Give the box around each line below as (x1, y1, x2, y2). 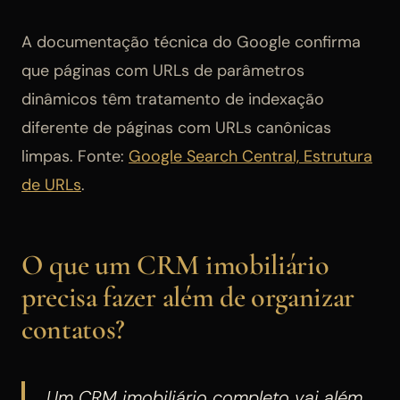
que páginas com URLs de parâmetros (21, 60, 304, 82)
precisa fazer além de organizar (21, 279, 355, 315)
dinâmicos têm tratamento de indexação (21, 88, 324, 111)
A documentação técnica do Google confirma (21, 31, 361, 54)
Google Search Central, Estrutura (129, 146, 372, 168)
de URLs (21, 174, 81, 196)
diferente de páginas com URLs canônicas (21, 117, 331, 139)
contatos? (21, 312, 126, 347)
